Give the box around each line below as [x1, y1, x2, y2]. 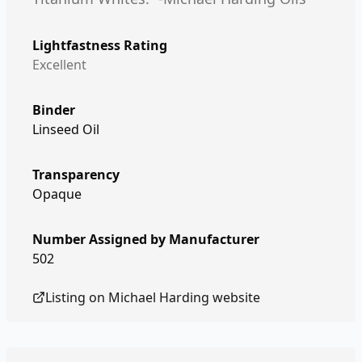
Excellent [32, 56, 86, 74]
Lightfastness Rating [32, 36, 167, 54]
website [209, 288, 260, 306]
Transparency [32, 166, 120, 183]
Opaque [32, 185, 82, 203]
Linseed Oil [32, 120, 99, 138]
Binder [32, 101, 75, 119]
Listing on [45, 288, 108, 306]
